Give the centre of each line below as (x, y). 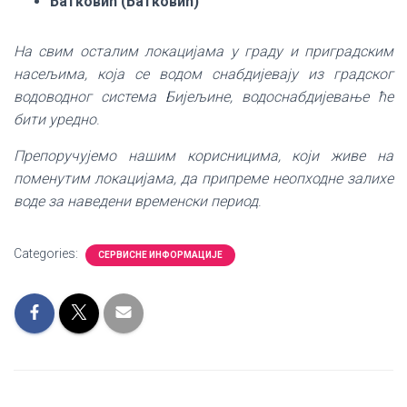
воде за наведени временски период (136, 201)
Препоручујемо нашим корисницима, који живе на (203, 156)
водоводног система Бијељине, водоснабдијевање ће (203, 97)
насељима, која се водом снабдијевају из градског (203, 74)
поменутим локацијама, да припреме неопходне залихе (203, 179)
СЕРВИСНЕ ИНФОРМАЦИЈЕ (160, 255)
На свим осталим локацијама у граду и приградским (203, 51)
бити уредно (55, 119)
